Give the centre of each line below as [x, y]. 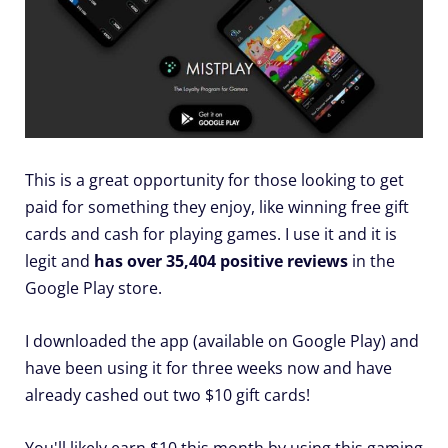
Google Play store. [93, 287]
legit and [59, 260]
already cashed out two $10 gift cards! [167, 394]
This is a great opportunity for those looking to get [214, 179]
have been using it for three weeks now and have [208, 367]
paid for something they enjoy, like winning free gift [217, 206]
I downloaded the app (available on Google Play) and [222, 340]
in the [371, 260]
